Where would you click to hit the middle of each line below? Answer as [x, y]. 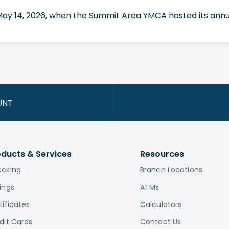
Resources [162, 154]
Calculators [161, 204]
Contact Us [161, 222]
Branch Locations [171, 170]
